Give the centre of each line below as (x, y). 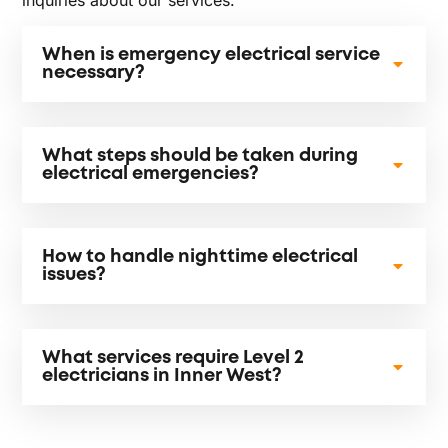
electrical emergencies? (151, 174)
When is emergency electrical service (211, 55)
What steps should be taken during (200, 156)
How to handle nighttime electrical (200, 257)
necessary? (94, 73)
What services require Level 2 (173, 358)
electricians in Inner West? (162, 376)
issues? (74, 275)
